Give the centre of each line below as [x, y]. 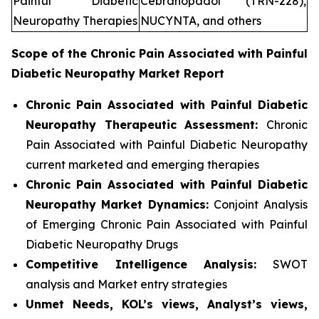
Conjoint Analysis [258, 205]
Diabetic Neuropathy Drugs [102, 245]
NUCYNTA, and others [201, 21]
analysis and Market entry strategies [126, 284]
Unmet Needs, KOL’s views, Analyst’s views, [167, 304]
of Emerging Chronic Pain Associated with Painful [167, 225]
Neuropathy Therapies [75, 21]
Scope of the [51, 54]
